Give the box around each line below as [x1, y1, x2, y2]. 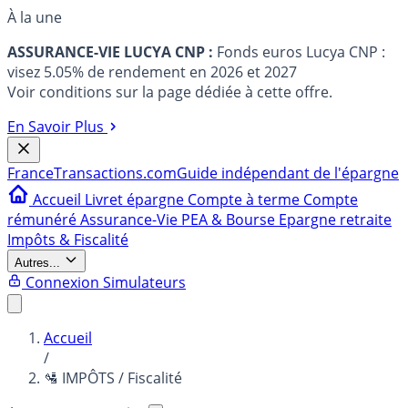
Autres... [15, 256, 60, 270]
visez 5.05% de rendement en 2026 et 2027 [7, 62, 297, 82]
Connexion [25, 272, 99, 292]
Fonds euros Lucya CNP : [217, 42, 385, 62]
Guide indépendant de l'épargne [177, 163, 399, 183]
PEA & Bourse [181, 209, 279, 229]
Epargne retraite [279, 209, 392, 229]
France [7, 163, 54, 183]
